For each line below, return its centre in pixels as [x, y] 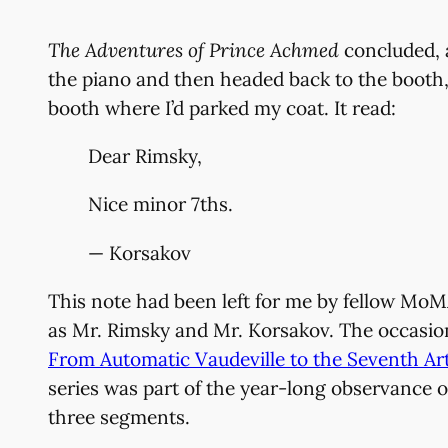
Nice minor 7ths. [160, 204]
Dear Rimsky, [145, 156]
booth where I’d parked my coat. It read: [222, 108]
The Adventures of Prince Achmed [193, 50]
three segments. [119, 416]
